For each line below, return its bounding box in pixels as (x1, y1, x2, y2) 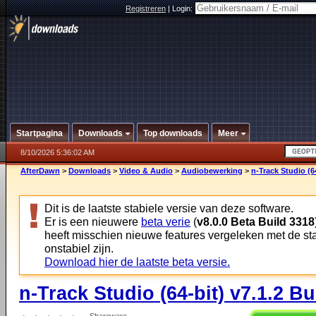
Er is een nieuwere (44, 215, 141, 228)
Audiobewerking (181, 166, 243, 175)
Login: (172, 4, 195, 13)
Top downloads (143, 128, 202, 138)
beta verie (141, 215, 190, 228)
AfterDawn (20, 166, 60, 175)
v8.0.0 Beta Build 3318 (197, 215, 315, 228)
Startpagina (16, 128, 63, 138)
